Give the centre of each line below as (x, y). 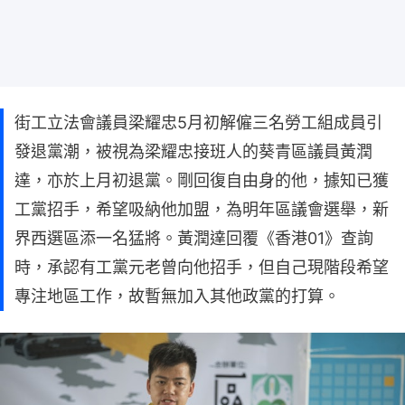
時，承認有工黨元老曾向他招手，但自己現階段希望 (202, 267)
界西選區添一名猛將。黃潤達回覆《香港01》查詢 (194, 238)
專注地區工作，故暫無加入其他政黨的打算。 (177, 296)
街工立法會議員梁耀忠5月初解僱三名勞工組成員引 (198, 122)
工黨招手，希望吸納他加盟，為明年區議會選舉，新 (202, 209)
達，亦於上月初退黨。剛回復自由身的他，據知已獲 (202, 180)
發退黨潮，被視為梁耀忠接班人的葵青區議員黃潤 (193, 151)
